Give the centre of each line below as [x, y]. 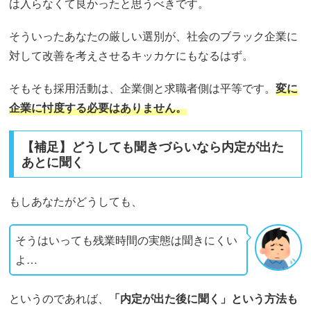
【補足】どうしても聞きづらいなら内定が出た [153, 146]
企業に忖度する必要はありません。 [98, 107]
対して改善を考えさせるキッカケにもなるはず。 [132, 55]
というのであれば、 [59, 299]
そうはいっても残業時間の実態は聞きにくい [127, 240]
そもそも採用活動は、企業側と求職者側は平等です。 [143, 87]
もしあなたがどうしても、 [76, 201]
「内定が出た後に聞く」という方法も [204, 299]
